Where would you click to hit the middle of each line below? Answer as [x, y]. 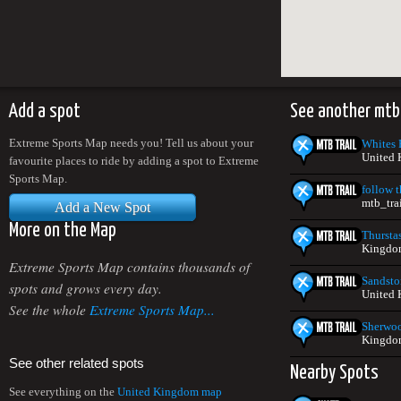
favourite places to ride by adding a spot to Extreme [134, 161]
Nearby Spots [334, 373]
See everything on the [63, 392]
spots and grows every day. [85, 288]
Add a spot [45, 111]
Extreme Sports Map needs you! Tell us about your [131, 143]
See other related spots [77, 363]
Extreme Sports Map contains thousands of [129, 266]
